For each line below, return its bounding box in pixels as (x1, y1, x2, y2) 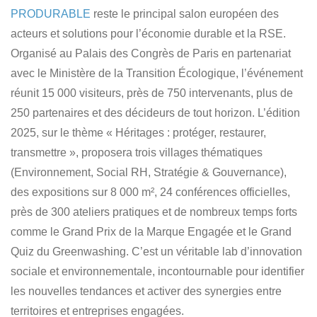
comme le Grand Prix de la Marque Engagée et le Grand (11, 226, 292, 238)
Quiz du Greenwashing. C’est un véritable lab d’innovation (11, 246, 302, 258)
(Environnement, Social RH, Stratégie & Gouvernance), (11, 166, 287, 179)
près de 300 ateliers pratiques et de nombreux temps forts (11, 206, 297, 219)
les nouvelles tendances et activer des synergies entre (11, 285, 282, 298)
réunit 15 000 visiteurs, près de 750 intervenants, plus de (11, 87, 293, 100)
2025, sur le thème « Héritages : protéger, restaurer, (11, 127, 266, 139)
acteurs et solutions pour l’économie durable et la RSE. (11, 28, 286, 40)
